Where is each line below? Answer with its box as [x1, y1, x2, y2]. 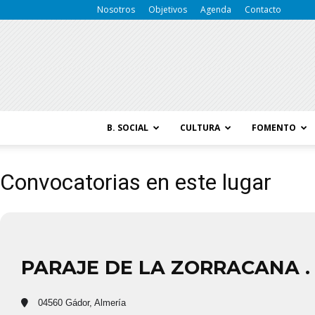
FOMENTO [252, 122, 296, 134]
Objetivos [148, 4, 187, 15]
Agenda [200, 4, 231, 15]
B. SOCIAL [107, 122, 148, 134]
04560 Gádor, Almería [35, 297, 126, 308]
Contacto [245, 4, 281, 15]
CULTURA [180, 122, 220, 134]
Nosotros [97, 4, 135, 15]
